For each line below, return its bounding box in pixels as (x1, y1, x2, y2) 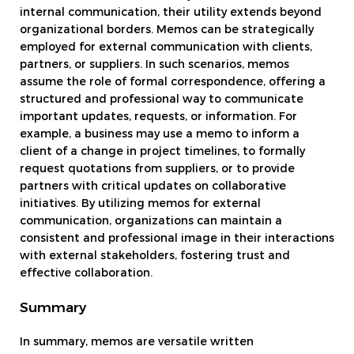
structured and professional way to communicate (20, 93, 303, 105)
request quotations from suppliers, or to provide (20, 163, 295, 175)
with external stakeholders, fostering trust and (20, 250, 290, 262)
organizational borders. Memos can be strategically (20, 24, 314, 36)
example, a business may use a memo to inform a (20, 128, 299, 140)
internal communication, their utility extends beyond (20, 6, 322, 18)
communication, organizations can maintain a (20, 215, 282, 227)
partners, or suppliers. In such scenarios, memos (20, 58, 289, 70)
